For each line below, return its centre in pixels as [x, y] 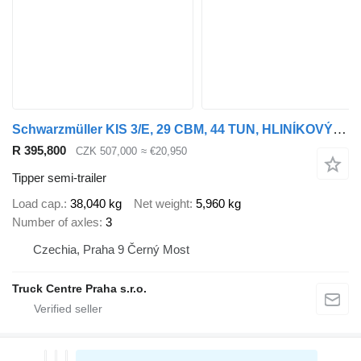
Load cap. [38, 203]
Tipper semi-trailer [59, 178]
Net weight [162, 203]
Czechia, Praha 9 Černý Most [111, 249]
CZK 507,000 [106, 151]
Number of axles [56, 222]
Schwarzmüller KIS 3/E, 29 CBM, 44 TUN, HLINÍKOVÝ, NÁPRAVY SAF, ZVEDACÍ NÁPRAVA [340, 129]
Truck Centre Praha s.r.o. [79, 288]
